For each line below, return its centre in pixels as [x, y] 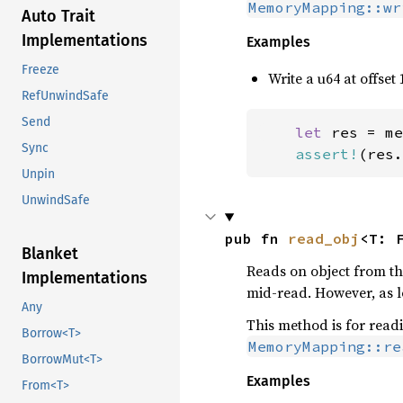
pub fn [256, 238]
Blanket [50, 254]
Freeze [40, 70]
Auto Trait [58, 17]
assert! [326, 153]
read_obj [323, 238]
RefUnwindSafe [65, 96]
